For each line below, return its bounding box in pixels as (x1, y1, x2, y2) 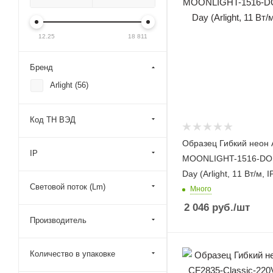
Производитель (30, 216, 87, 225)
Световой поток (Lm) (30, 182, 105, 191)
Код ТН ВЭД (30, 115, 76, 124)
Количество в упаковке (30, 249, 115, 258)
